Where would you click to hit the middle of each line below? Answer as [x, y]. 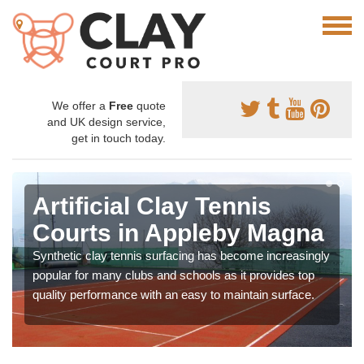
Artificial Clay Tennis [152, 206]
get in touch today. [119, 138]
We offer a [80, 106]
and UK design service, [106, 122]
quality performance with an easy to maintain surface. [173, 295]
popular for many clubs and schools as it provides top [173, 275]
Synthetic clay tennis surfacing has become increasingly [181, 256]
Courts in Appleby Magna [178, 233]
